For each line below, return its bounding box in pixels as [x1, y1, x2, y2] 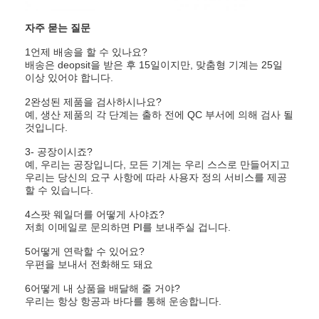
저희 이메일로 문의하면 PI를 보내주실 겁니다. [25, 221, 231, 233]
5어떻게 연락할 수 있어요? [25, 245, 145, 257]
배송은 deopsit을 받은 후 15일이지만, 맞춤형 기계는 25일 [25, 58, 283, 70]
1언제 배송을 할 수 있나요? [25, 46, 148, 58]
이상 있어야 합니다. [25, 71, 114, 83]
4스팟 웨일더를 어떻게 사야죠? [25, 208, 165, 220]
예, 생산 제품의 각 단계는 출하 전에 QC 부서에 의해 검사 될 [25, 108, 294, 120]
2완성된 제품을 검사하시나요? [25, 95, 162, 108]
